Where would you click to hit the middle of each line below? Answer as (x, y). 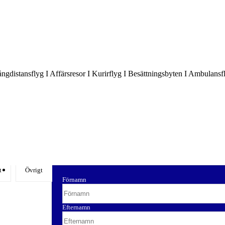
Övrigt (34, 170)
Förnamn (74, 180)
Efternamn (76, 207)
